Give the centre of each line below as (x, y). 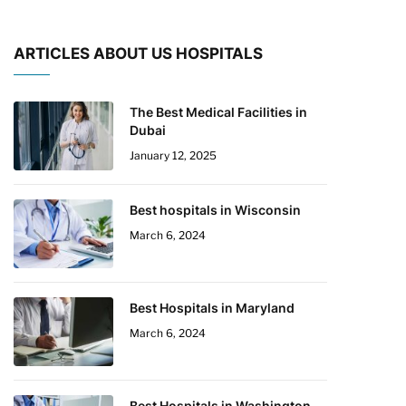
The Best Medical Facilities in (218, 112)
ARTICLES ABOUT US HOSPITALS (138, 53)
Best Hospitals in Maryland (212, 308)
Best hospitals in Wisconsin (215, 210)
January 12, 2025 (173, 155)
